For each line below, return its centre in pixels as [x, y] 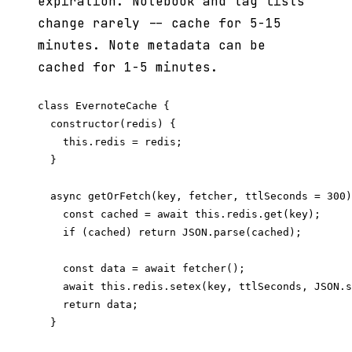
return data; [88, 305]
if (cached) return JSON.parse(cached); [170, 233]
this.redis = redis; [110, 142]
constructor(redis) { [107, 124]
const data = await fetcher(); [141, 269]
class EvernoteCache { [104, 106]
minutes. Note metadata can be [152, 46]
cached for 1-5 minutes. [128, 68]
